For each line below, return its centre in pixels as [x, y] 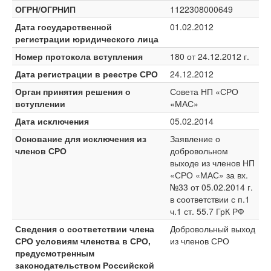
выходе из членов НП [212, 163]
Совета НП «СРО [204, 91]
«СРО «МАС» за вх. [209, 175]
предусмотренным [55, 253]
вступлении [40, 103]
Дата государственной [64, 27]
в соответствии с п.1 [210, 199]
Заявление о [195, 139]
